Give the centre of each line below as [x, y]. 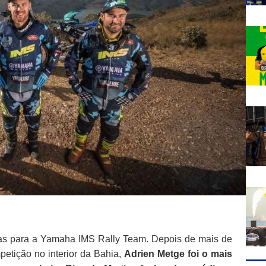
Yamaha [58, 239]
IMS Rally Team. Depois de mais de [154, 239]
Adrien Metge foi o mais [178, 254]
